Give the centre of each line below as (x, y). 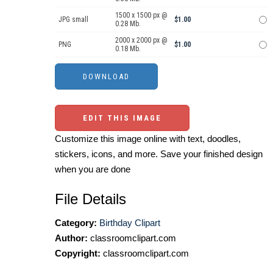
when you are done (93, 169)
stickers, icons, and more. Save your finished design (159, 154)
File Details (90, 199)
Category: (76, 223)
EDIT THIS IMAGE (122, 118)
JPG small (73, 20)
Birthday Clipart (130, 223)
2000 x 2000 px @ (141, 41)
